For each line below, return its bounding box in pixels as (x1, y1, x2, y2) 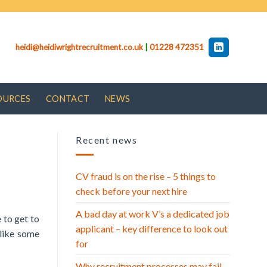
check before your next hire (76, 185, 187, 197)
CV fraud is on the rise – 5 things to (76, 170, 216, 182)
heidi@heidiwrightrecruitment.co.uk (15, 42, 143, 52)
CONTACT (46, 94, 90, 104)
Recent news (76, 134, 138, 145)
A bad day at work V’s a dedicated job (76, 207, 229, 219)
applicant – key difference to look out (76, 222, 228, 234)
